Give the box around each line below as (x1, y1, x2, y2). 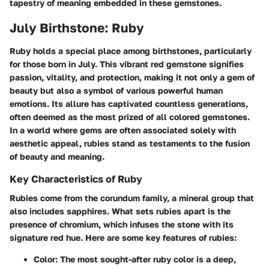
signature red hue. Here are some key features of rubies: (10, 232, 237, 243)
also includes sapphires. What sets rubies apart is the (10, 205, 231, 216)
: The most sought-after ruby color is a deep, (55, 253, 236, 264)
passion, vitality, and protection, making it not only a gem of (10, 71, 255, 82)
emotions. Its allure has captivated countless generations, (10, 98, 248, 109)
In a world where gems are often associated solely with (10, 124, 236, 135)
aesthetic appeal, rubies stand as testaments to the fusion (10, 138, 250, 148)
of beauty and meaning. (10, 151, 104, 162)
